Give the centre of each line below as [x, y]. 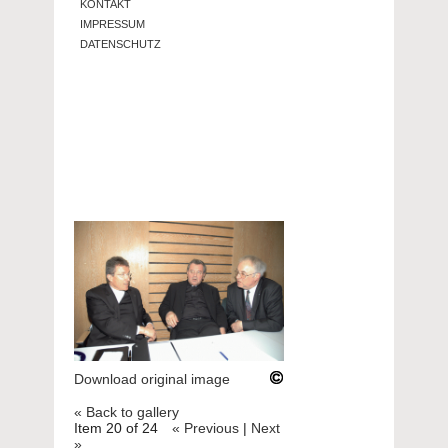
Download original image [152, 378]
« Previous [205, 427]
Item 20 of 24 [116, 427]
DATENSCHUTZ [120, 44]
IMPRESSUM [112, 23]
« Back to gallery [126, 411]
